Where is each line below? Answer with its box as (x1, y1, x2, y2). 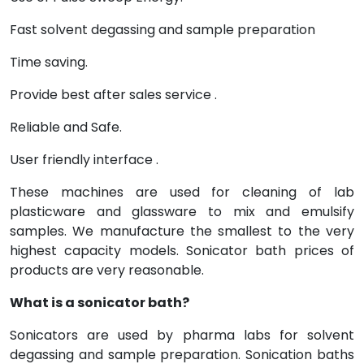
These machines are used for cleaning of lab (10, 183, 354, 201)
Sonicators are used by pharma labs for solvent (10, 326, 354, 344)
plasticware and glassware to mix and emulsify (10, 202, 354, 221)
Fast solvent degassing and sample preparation (10, 20, 315, 39)
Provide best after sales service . (10, 85, 217, 104)
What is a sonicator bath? (10, 293, 189, 312)
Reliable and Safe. (10, 118, 122, 136)
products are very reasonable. (10, 261, 204, 279)
